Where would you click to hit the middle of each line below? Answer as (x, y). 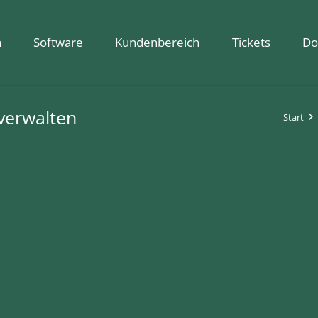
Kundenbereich (158, 42)
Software (59, 42)
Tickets (251, 42)
